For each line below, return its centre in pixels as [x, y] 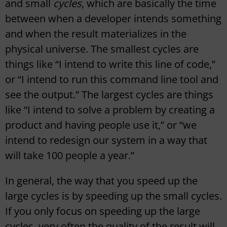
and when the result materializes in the [96, 34]
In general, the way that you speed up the [101, 181]
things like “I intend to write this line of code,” [110, 64]
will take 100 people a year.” [70, 156]
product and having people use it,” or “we [101, 125]
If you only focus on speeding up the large [103, 211]
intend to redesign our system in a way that [106, 140]
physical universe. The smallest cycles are [102, 49]
